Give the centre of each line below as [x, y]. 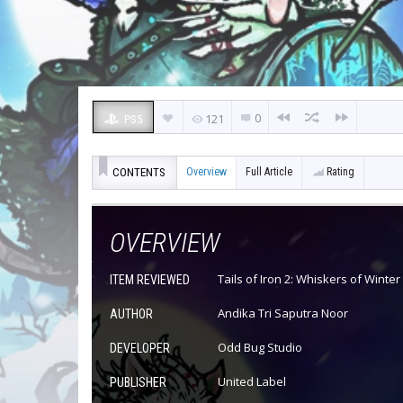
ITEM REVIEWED [150, 280]
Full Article [269, 172]
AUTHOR [131, 314]
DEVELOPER [140, 348]
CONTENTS [139, 172]
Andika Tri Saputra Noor [283, 313]
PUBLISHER [138, 382]
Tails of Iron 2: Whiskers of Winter [309, 279]
